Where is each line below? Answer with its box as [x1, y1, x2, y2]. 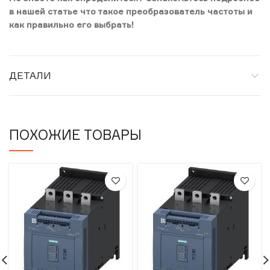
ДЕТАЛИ [9, 69, 51, 81]
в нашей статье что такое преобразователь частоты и [9, 6, 253, 16]
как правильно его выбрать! [9, 19, 134, 30]
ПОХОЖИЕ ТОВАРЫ [9, 127, 142, 143]
